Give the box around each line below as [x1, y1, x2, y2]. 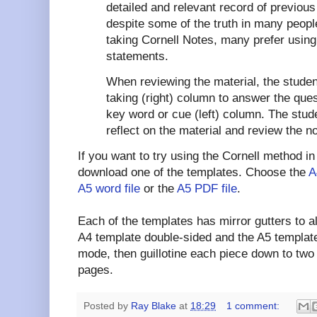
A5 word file [78, 181, 140, 195]
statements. [106, 49, 168, 63]
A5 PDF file [177, 181, 237, 195]
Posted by [83, 300, 131, 311]
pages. [78, 263, 113, 277]
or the [140, 181, 177, 195]
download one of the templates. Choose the [78, 165, 309, 179]
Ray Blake [131, 300, 176, 311]
